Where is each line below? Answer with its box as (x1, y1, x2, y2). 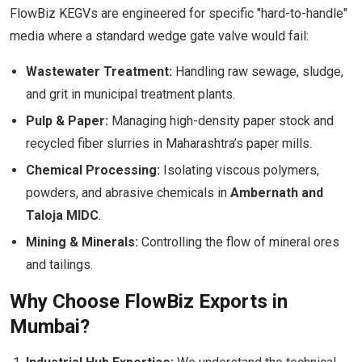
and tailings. (26, 257, 93, 272)
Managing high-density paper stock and (108, 113, 334, 128)
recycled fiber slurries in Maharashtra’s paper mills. (26, 136, 312, 151)
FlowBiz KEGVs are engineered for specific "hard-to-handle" (10, 6, 347, 21)
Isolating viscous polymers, (160, 162, 319, 178)
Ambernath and (230, 185, 323, 200)
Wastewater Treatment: (26, 64, 172, 79)
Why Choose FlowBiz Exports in (10, 290, 288, 313)
